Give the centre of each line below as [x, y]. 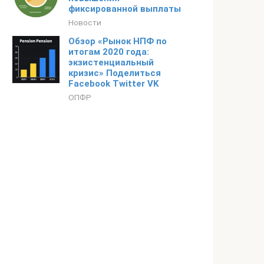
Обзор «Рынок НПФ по [118, 41]
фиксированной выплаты [125, 9]
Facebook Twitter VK [113, 84]
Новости [85, 22]
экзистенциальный [111, 62]
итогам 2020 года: [109, 52]
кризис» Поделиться [115, 73]
